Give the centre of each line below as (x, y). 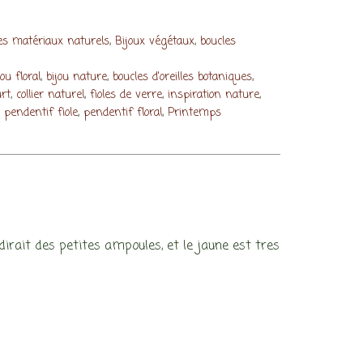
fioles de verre (126, 95)
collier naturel (50, 95)
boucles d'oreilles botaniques (182, 77)
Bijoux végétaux (154, 42)
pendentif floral (122, 113)
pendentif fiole (41, 113)
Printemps (194, 113)
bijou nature (76, 77)
